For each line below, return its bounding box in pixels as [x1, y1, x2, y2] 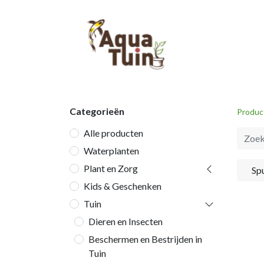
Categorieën [70, 105, 124, 117]
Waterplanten [84, 145, 139, 156]
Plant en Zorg [84, 163, 138, 174]
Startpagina [208, 39, 262, 52]
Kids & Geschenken [84, 180, 161, 192]
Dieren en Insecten [88, 216, 163, 227]
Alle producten [84, 127, 143, 138]
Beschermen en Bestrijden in [88, 233, 202, 245]
